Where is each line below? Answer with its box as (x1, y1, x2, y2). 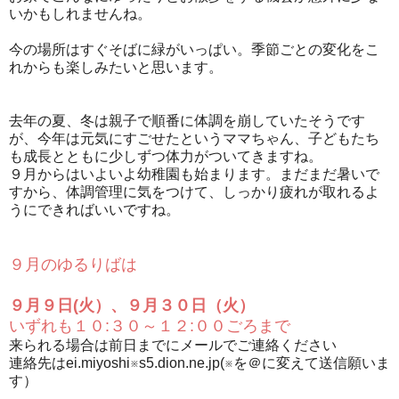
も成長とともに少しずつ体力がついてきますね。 (9, 148, 322, 164)
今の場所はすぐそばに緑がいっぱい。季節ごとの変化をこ (9, 41, 379, 57)
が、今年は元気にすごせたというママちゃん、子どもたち (9, 130, 379, 146)
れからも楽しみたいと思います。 (9, 59, 223, 75)
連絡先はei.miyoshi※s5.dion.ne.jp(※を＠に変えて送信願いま (9, 354, 390, 370)
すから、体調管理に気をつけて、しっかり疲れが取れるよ (9, 183, 379, 199)
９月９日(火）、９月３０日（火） (9, 296, 255, 314)
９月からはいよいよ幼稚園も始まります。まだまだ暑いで (9, 166, 379, 182)
